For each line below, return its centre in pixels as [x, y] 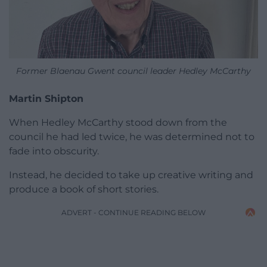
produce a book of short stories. [84, 190]
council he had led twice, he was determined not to [132, 137]
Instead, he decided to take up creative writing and [131, 175]
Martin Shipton [46, 99]
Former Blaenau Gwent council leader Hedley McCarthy [133, 71]
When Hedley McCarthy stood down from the [118, 123]
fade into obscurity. [54, 151]
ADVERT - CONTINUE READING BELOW [133, 213]
